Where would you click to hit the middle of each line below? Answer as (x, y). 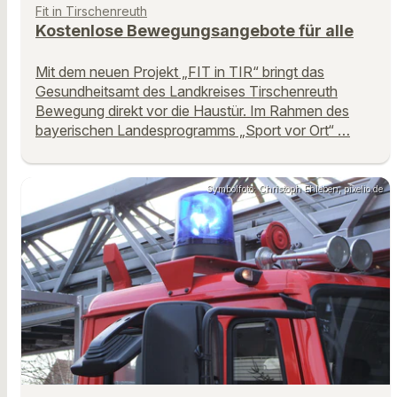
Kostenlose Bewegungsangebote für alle (195, 30)
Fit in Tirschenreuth (91, 11)
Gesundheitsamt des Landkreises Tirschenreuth (187, 92)
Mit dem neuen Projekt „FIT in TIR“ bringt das (180, 72)
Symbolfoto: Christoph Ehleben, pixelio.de (295, 188)
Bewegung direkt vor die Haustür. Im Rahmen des (192, 111)
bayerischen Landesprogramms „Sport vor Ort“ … (193, 131)
